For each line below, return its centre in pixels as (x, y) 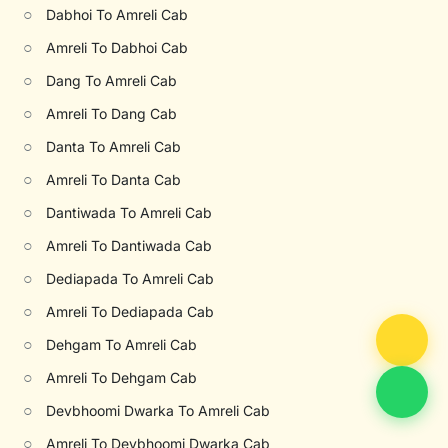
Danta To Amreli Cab (114, 146)
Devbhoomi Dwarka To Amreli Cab (158, 410)
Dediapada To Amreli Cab (130, 278)
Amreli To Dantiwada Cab (129, 245)
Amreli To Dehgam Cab (122, 377)
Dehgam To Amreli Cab (122, 344)
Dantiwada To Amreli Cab (129, 212)
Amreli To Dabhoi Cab (117, 47)
